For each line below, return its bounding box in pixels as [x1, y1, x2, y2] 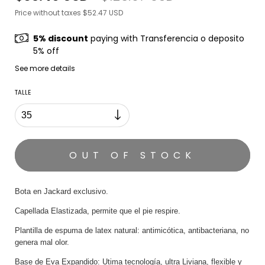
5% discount [33, 33, 89, 45]
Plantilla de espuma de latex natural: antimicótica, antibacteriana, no [15, 226, 249, 235]
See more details [15, 63, 75, 74]
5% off [33, 45, 60, 57]
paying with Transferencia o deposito [88, 33, 245, 45]
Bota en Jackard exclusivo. [15, 187, 108, 196]
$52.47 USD [83, 8, 123, 18]
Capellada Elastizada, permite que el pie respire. [15, 206, 180, 216]
